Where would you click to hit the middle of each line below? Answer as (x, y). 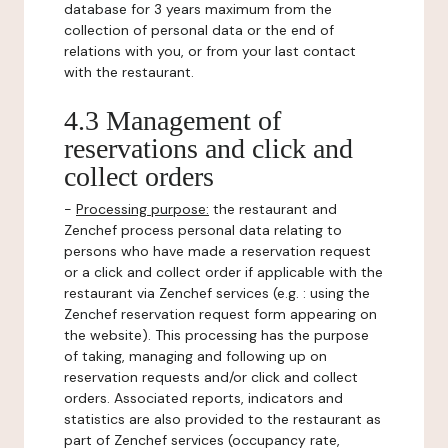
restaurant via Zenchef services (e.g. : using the (217, 293)
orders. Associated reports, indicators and (203, 398)
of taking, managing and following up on (195, 356)
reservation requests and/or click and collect (211, 377)
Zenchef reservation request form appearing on (220, 314)
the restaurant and (273, 209)
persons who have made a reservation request (217, 251)
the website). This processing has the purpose (216, 335)
